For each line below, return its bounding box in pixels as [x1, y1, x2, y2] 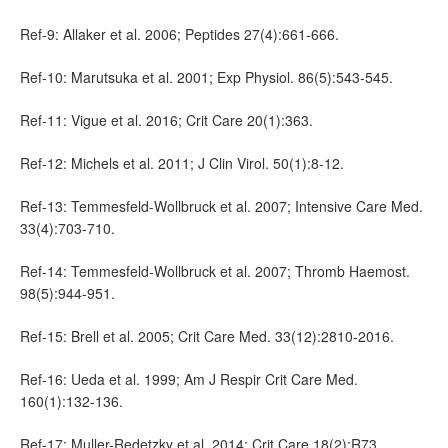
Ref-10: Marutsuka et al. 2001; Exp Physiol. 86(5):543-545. [20, 66, 393, 87]
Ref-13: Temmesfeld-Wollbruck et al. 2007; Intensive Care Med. [20, 195, 423, 216]
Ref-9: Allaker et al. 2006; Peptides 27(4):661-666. [20, 23, 339, 44]
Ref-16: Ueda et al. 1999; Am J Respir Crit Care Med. [20, 368, 358, 389]
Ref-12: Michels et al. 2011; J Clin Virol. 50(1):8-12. [20, 152, 344, 173]
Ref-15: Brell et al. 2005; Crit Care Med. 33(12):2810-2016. [20, 325, 394, 346]
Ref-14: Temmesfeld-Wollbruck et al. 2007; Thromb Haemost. [20, 260, 410, 281]
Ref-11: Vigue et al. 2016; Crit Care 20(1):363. [20, 109, 313, 130]
